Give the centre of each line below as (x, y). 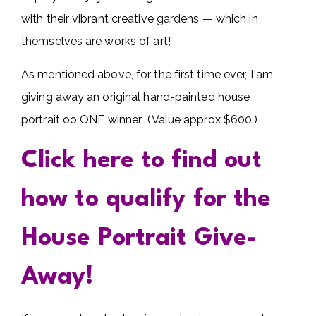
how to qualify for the (146, 200)
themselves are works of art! (96, 42)
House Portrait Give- (139, 239)
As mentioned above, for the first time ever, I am (147, 75)
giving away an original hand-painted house (136, 97)
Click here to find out (142, 161)
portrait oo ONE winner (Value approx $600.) (140, 120)
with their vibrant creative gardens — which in (140, 19)
